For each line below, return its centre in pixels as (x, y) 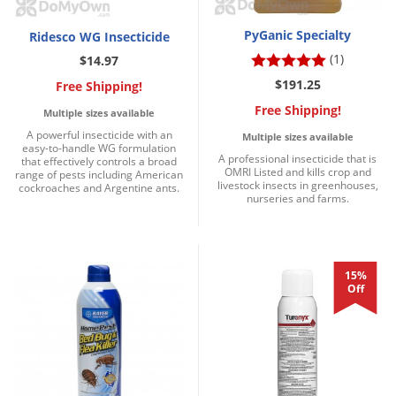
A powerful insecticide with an (99, 134)
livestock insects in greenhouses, (297, 185)
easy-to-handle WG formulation (99, 148)
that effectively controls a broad (99, 161)
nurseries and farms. (297, 198)
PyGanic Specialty (297, 34)
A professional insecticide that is (297, 158)
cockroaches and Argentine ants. (99, 187)
